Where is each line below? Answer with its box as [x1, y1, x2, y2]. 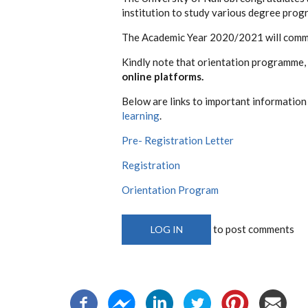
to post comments [211, 222, 294, 235]
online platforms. [122, 69, 203, 82]
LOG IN [150, 223, 183, 235]
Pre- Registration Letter [122, 133, 234, 146]
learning [122, 109, 159, 122]
